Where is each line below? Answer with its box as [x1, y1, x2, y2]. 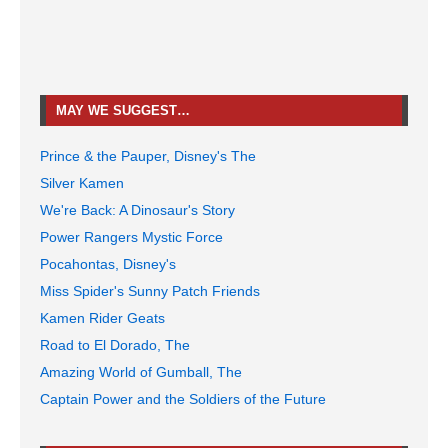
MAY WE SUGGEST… [56, 103, 190, 119]
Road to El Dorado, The [40, 337, 190, 354]
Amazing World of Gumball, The [40, 364, 242, 381]
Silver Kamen [40, 175, 124, 192]
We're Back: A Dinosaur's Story [40, 202, 235, 219]
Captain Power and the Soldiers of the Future [40, 391, 326, 408]
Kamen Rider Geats [40, 310, 165, 327]
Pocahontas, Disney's [40, 256, 176, 273]
